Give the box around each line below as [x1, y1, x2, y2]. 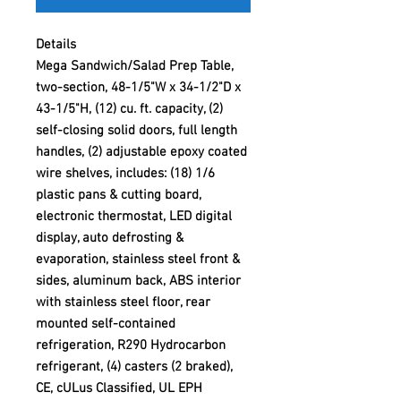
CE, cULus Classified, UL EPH [36, 380, 202, 397]
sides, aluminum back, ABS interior [36, 273, 241, 289]
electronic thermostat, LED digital [36, 209, 232, 225]
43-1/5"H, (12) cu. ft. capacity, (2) [36, 101, 223, 117]
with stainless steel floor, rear [36, 294, 210, 311]
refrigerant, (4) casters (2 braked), [36, 359, 233, 375]
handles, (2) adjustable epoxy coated [36, 144, 247, 160]
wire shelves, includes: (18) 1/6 [36, 166, 215, 182]
